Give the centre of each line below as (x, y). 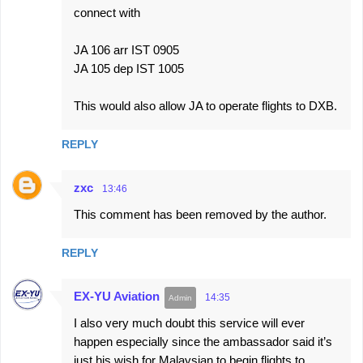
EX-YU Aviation (117, 296)
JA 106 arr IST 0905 (126, 50)
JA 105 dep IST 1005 (129, 68)
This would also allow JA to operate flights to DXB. (205, 106)
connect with (107, 13)
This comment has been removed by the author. (200, 214)
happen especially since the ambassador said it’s (203, 342)
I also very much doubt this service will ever (189, 323)
